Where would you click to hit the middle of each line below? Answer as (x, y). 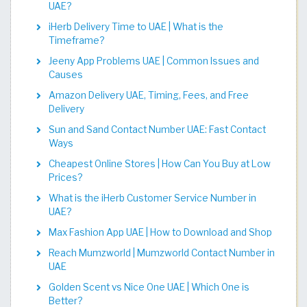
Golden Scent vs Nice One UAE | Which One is (149, 287)
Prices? (65, 177)
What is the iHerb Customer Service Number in (152, 198)
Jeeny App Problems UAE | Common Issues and (154, 61)
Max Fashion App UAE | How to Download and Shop (160, 232)
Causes (66, 74)
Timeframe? (76, 40)
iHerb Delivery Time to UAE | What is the (136, 26)
